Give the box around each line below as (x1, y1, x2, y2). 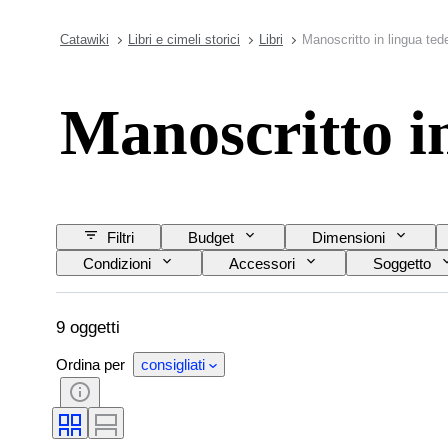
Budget (188, 228, 234, 246)
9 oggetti (56, 317, 120, 337)
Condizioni (83, 254, 151, 272)
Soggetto (373, 254, 431, 272)
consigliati (141, 355, 205, 373)
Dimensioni (312, 228, 385, 246)
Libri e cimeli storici (128, 32, 240, 47)
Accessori (229, 254, 295, 272)
